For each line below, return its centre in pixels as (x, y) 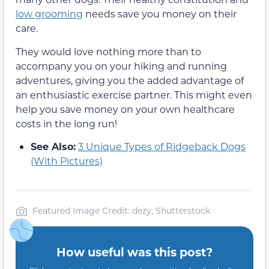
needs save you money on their (160, 14)
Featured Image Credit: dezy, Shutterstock (121, 211)
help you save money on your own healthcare (125, 109)
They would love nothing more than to (108, 51)
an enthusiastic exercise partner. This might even (134, 94)
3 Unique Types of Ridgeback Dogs (162, 147)
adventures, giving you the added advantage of (130, 80)
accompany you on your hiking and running (121, 65)
